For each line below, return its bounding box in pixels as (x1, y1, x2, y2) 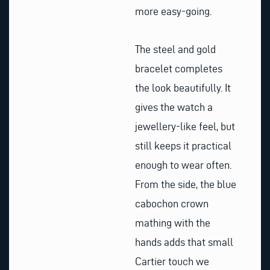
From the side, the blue (135, 178, 236, 190)
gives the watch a (135, 101, 213, 113)
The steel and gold (135, 43, 216, 55)
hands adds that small (135, 236, 233, 248)
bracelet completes (135, 63, 222, 75)
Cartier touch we (135, 256, 209, 268)
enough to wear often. (135, 159, 231, 171)
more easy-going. (135, 5, 212, 17)
